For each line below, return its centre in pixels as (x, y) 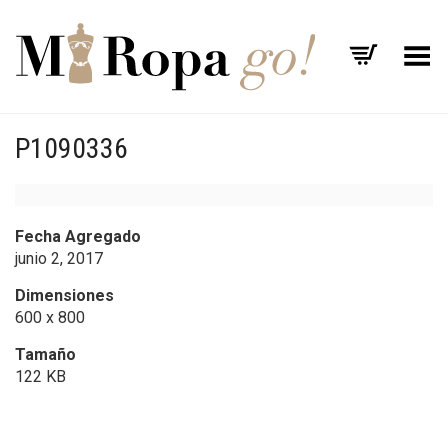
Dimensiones (64, 295)
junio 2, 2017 (59, 258)
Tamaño (45, 354)
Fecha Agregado (78, 236)
